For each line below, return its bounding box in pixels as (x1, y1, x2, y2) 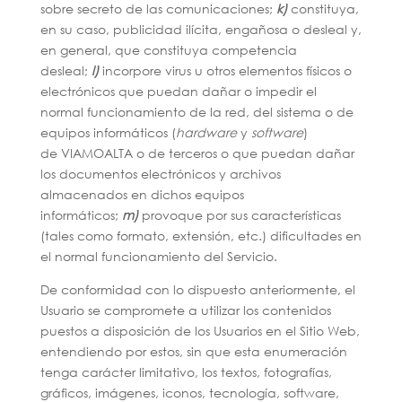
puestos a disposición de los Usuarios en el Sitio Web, (39, 322, 360, 339)
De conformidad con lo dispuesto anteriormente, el (39, 281, 355, 298)
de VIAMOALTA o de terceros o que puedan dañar (39, 144, 354, 162)
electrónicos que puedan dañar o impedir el (39, 83, 317, 100)
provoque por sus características (137, 206, 341, 223)
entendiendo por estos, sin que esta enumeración (39, 343, 347, 360)
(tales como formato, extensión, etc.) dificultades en (39, 227, 362, 244)
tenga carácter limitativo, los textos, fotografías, (39, 363, 332, 380)
